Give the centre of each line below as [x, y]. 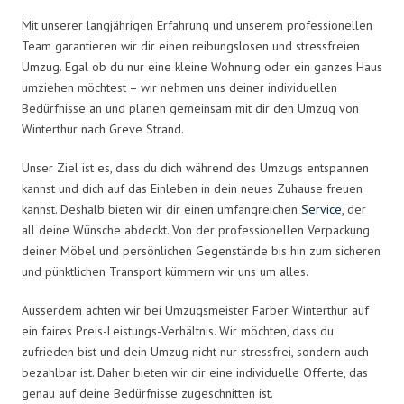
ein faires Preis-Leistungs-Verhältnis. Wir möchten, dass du [178, 331]
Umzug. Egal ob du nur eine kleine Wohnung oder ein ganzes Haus [202, 66]
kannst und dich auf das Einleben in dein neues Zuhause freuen [192, 188]
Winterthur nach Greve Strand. [103, 129]
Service [321, 209]
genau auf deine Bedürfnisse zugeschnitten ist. [147, 393]
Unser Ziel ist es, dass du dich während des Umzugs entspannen [195, 167]
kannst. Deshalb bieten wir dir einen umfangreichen [161, 209]
